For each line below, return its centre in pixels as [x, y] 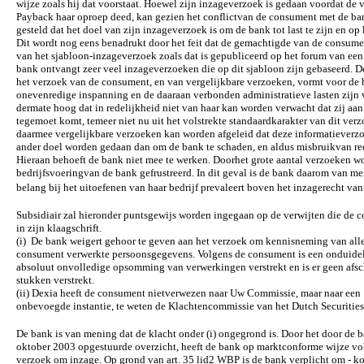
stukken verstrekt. [55, 280]
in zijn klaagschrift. [59, 228]
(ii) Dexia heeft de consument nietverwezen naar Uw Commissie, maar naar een [188, 293]
